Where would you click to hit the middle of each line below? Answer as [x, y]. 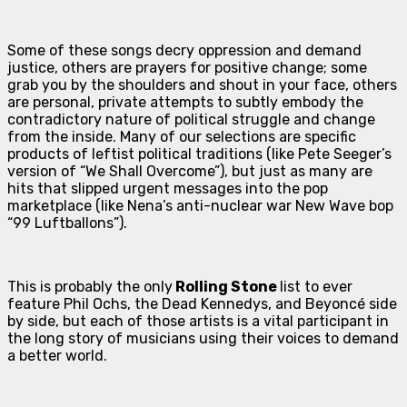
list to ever [316, 286]
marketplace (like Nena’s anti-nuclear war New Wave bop [200, 205]
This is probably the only [90, 286]
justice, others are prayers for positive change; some [187, 67]
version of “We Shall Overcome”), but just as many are [190, 171]
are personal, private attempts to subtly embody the [185, 102]
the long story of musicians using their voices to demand [203, 338]
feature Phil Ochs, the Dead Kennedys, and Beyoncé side [202, 303]
